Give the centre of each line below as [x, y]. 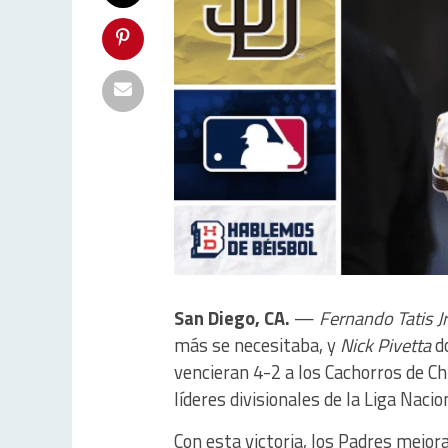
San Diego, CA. [232, 318]
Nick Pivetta [385, 345]
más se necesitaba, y [257, 345]
